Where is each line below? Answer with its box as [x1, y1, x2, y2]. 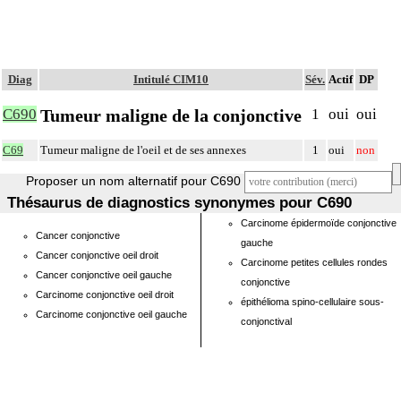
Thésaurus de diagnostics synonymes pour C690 [7, 194, 353, 211]
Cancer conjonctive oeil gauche [36, 269, 172, 280]
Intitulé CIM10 [133, 73, 209, 86]
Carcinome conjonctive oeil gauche [36, 309, 187, 320]
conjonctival [241, 316, 292, 327]
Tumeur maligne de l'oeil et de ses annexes [40, 143, 246, 157]
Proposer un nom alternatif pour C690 [26, 174, 241, 188]
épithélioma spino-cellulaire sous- [241, 296, 384, 307]
